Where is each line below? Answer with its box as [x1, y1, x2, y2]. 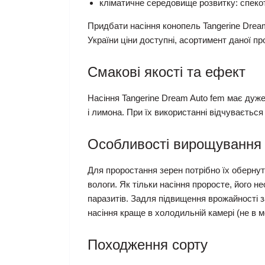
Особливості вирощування [88, 136, 261, 153]
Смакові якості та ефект [88, 64, 245, 80]
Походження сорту [88, 237, 208, 253]
